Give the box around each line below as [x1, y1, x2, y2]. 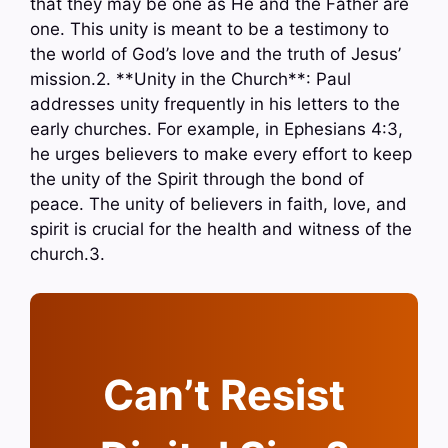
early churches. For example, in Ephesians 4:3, [30, 119, 403, 140]
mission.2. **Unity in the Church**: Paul [30, 69, 351, 90]
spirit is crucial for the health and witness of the [30, 219, 412, 240]
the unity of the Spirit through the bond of [30, 169, 364, 190]
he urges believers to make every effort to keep [30, 144, 412, 165]
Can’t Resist [103, 369, 345, 420]
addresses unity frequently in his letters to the [30, 94, 400, 115]
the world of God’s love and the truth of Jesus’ [30, 44, 401, 65]
